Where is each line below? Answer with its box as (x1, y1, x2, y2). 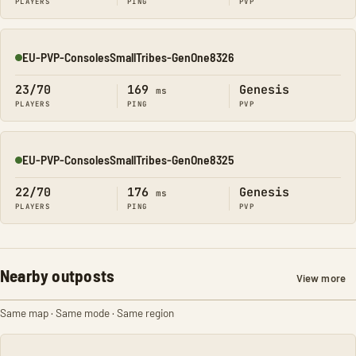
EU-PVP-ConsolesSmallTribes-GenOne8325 (22, 152, 234, 167)
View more (296, 272, 346, 284)
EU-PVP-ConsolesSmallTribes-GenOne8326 (22, 49, 234, 64)
